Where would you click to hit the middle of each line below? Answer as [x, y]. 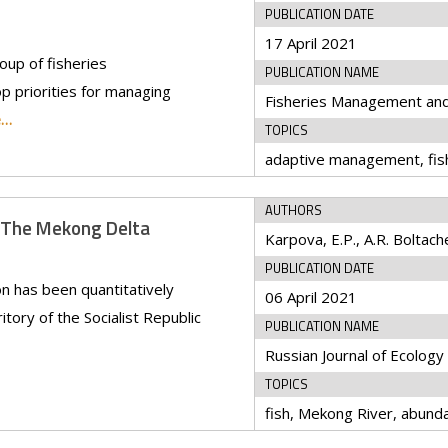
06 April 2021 [311, 297]
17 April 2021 [311, 43]
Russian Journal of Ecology [355, 355]
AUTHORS [294, 210]
